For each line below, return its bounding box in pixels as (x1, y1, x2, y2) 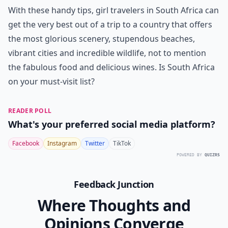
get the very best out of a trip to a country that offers (8, 19, 212, 30)
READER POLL (8, 106, 52, 115)
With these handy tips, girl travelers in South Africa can (8, 5, 219, 16)
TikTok (113, 139, 131, 148)
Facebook (12, 139, 39, 148)
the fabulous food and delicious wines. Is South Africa (8, 62, 215, 73)
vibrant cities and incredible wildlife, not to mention (8, 47, 206, 59)
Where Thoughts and (37, 195, 191, 216)
